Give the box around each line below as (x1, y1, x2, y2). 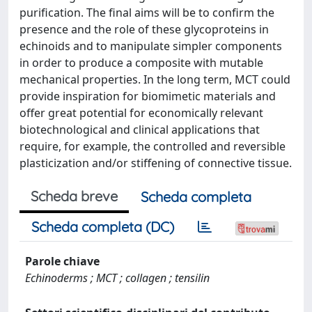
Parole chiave (25, 253, 100, 269)
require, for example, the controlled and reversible (19, 139, 286, 154)
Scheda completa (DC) (31, 218, 174, 235)
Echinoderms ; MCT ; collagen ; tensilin (25, 270, 210, 286)
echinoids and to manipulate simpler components (19, 38, 282, 54)
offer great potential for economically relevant (19, 105, 263, 120)
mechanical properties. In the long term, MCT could (19, 72, 290, 87)
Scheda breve (31, 187, 118, 205)
